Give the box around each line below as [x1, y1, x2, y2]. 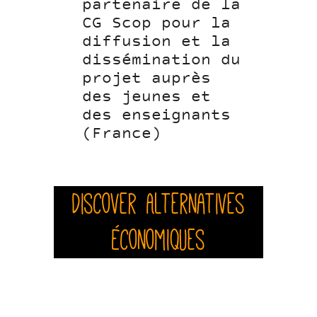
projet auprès [82, 68, 212, 90]
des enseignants [82, 105, 231, 127]
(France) [82, 123, 162, 145]
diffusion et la [82, 31, 231, 53]
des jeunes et [82, 86, 212, 108]
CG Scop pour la [82, 13, 231, 35]
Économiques [112, 224, 205, 256]
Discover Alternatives [72, 188, 245, 220]
